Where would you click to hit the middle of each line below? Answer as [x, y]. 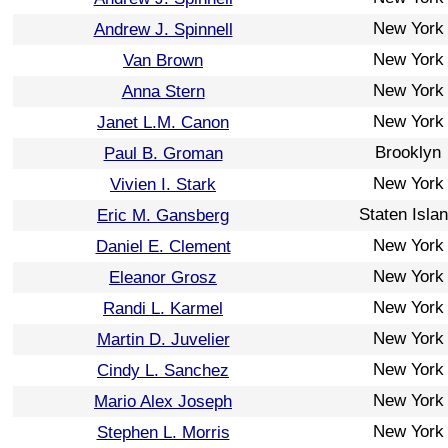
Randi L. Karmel [163, 308]
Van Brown [163, 60]
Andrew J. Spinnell [163, 29]
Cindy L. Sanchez [163, 370]
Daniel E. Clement [163, 246]
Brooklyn [408, 152]
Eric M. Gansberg [163, 215]
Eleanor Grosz [163, 277]
